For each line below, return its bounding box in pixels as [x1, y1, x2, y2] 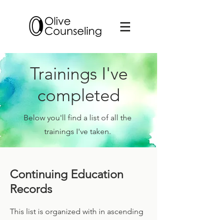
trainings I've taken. [44, 127, 111, 136]
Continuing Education [10, 167, 123, 181]
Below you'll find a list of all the [23, 113, 132, 122]
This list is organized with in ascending [10, 207, 143, 216]
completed [37, 84, 120, 106]
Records [10, 182, 52, 196]
